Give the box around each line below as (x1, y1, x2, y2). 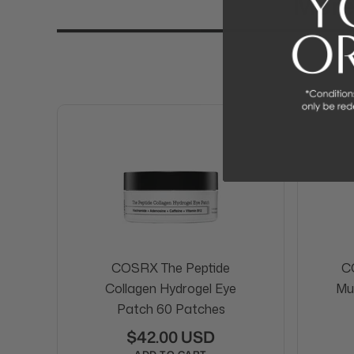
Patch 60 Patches (116, 300, 225, 318)
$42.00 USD (126, 326, 215, 348)
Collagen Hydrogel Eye (105, 280, 236, 297)
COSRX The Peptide (111, 259, 230, 277)
